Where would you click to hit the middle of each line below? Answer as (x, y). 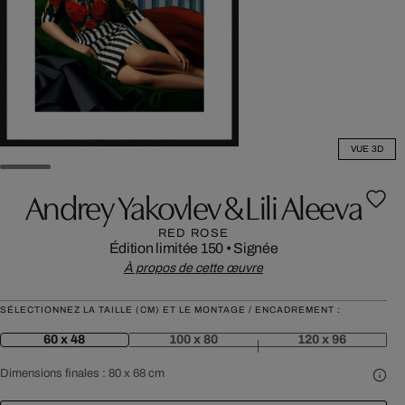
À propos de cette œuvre (193, 268)
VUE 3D (367, 149)
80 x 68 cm (137, 373)
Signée (256, 248)
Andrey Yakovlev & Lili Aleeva (193, 205)
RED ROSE (193, 233)
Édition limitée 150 (166, 248)
